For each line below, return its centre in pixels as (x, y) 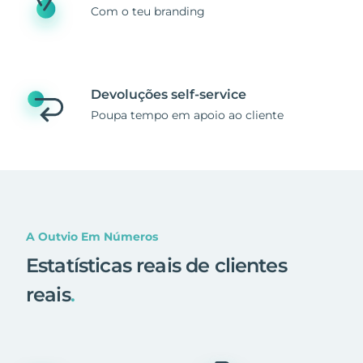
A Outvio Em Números (92, 236)
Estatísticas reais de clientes (156, 265)
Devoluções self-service (169, 94)
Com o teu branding (148, 11)
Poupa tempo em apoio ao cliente (187, 115)
